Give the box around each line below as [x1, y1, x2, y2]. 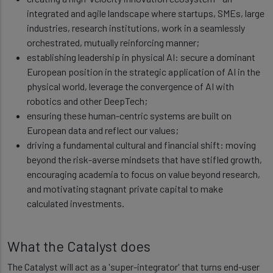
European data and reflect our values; [27, 124, 179, 136]
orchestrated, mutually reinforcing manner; [27, 37, 199, 48]
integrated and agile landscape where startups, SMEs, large [27, 7, 264, 19]
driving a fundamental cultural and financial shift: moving [27, 139, 256, 151]
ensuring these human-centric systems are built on [27, 110, 232, 121]
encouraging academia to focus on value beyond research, [27, 168, 260, 180]
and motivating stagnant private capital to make [27, 183, 223, 194]
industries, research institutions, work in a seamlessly [27, 22, 245, 34]
